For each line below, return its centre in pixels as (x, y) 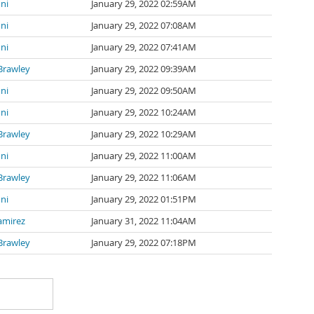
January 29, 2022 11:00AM (144, 156)
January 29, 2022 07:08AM (144, 26)
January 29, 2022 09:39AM (144, 69)
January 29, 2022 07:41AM (144, 47)
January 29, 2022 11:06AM (144, 178)
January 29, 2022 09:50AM (144, 91)
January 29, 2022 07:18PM (144, 243)
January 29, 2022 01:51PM (144, 199)
